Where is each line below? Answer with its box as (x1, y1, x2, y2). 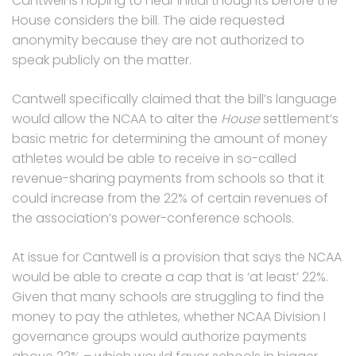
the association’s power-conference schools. (12, 208, 294, 227)
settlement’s (260, 109, 339, 128)
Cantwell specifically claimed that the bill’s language (12, 89, 337, 108)
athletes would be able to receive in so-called (12, 149, 296, 168)
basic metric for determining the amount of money (12, 129, 327, 148)
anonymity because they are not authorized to (12, 30, 304, 49)
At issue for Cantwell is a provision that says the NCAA (12, 247, 342, 266)
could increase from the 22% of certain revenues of (12, 188, 328, 207)
